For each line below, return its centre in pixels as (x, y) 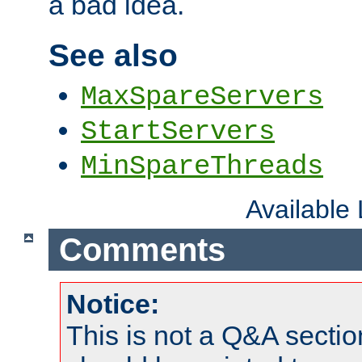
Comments (142, 249)
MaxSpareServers (202, 97)
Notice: (113, 304)
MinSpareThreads (202, 166)
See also (113, 55)
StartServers (178, 132)
